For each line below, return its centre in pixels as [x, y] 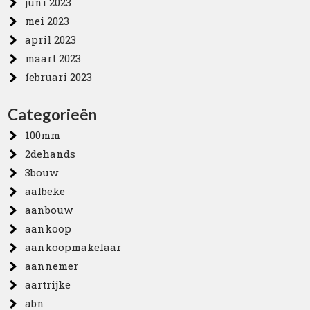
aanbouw [49, 209]
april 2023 [51, 39]
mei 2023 [47, 20]
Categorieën [53, 114]
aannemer [52, 265]
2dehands [51, 153]
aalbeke [45, 191]
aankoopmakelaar [73, 247]
